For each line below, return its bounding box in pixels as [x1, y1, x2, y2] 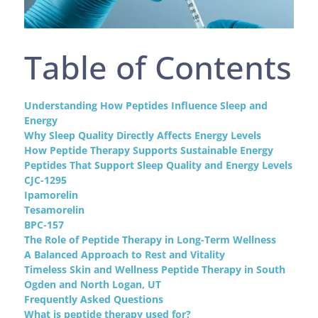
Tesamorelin [24, 203, 85, 217]
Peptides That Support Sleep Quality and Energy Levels [24, 158, 293, 172]
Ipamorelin [24, 188, 79, 202]
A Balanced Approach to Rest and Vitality [24, 248, 226, 262]
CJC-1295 [24, 173, 67, 187]
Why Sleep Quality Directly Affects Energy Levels [24, 128, 262, 143]
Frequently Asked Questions [24, 292, 164, 307]
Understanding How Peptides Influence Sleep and [24, 99, 268, 113]
